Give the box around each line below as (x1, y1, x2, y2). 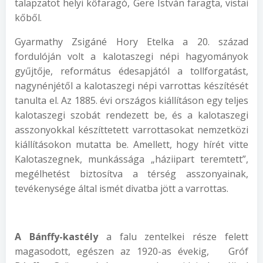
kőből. (15, 11, 42, 24)
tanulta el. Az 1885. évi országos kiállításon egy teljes (15, 94, 248, 107)
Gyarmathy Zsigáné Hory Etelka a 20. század (15, 35, 248, 48)
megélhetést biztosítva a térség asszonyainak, (15, 167, 248, 180)
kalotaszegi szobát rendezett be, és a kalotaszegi (15, 109, 248, 122)
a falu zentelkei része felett (97, 230, 249, 243)
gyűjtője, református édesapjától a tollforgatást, (15, 65, 248, 77)
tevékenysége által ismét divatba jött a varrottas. (15, 182, 228, 195)
